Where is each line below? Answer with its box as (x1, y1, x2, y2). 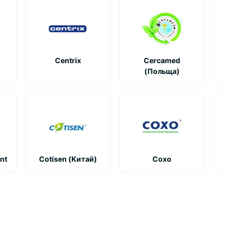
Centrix (55, 55, 81, 65)
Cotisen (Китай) (39, 154, 97, 163)
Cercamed (144, 55, 180, 65)
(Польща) (144, 66, 180, 75)
